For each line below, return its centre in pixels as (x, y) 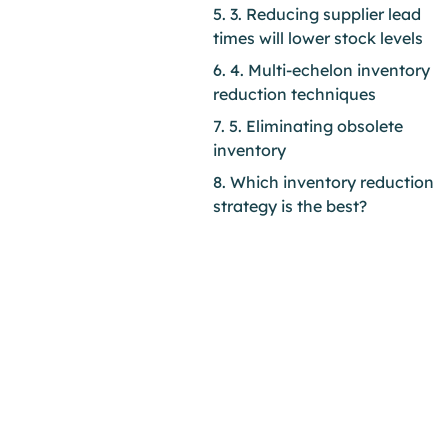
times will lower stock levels (318, 38)
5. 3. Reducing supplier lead (317, 14)
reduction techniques (294, 94)
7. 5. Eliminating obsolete (308, 126)
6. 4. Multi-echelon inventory (321, 70)
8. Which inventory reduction (323, 182)
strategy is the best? (290, 206)
